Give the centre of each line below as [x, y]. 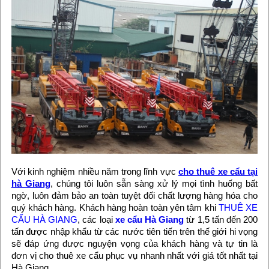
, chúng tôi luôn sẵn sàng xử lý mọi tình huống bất [154, 184]
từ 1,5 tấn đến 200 [221, 220]
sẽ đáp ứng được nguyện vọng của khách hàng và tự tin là [134, 244]
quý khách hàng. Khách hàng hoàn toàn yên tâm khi [115, 208]
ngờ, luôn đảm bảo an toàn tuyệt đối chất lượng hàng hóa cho [134, 196]
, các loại [96, 220]
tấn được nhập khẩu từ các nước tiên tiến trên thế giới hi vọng [134, 232]
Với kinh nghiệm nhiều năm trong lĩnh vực [95, 172]
